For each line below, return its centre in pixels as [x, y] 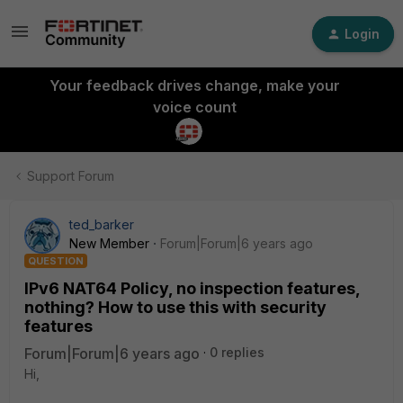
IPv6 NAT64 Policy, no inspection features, [192, 288]
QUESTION [56, 261]
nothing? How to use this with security [175, 307]
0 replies [237, 352]
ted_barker [102, 224]
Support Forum [71, 176]
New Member [109, 243]
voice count [194, 107]
